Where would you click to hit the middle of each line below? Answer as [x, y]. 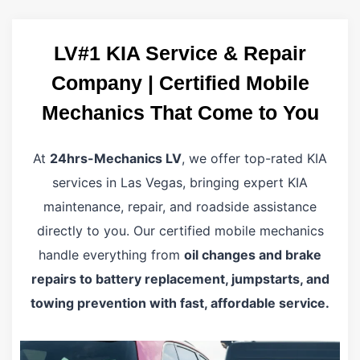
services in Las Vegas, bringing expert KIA [180, 182]
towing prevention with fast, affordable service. [180, 303]
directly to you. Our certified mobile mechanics [180, 231]
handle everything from [111, 255]
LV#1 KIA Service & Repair [180, 53]
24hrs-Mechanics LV [116, 158]
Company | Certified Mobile [180, 83]
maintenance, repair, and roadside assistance [180, 207]
